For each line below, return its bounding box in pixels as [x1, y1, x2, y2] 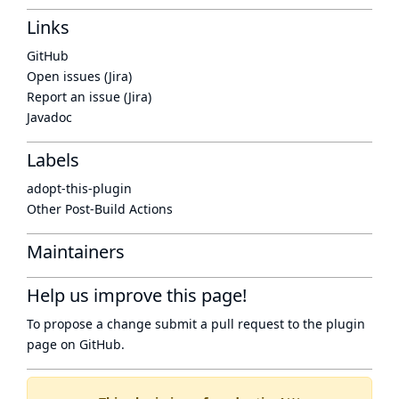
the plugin [303, 315, 365, 332]
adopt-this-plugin [27, 180, 132, 197]
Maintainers [27, 240, 125, 264]
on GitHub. [57, 336, 125, 353]
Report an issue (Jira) [27, 88, 151, 105]
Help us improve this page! [27, 283, 247, 307]
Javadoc [27, 109, 72, 126]
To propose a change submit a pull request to [27, 315, 303, 332]
